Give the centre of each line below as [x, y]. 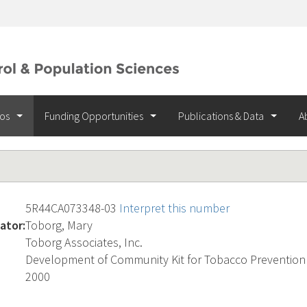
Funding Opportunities [95, 116]
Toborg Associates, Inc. [84, 242]
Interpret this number [174, 208]
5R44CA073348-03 [72, 208]
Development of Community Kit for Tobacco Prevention [165, 259]
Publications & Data [222, 116]
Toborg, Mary [59, 225]
